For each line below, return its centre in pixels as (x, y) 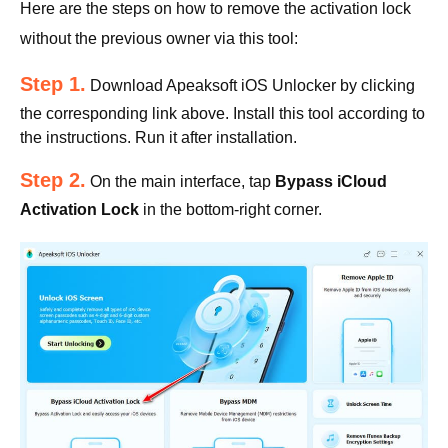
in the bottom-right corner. (230, 209)
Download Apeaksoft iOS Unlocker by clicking (250, 85)
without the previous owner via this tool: (159, 38)
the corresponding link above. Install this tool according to (222, 113)
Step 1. (53, 84)
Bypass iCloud (331, 181)
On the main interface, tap (180, 181)
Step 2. (53, 180)
